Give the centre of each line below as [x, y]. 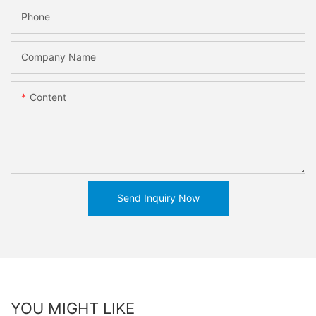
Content [48, 97]
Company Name [59, 57]
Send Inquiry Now [158, 198]
